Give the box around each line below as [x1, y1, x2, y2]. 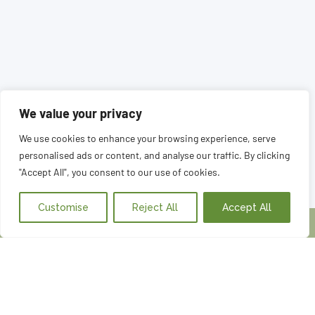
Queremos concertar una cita [162, 203, 298, 216]
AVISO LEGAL [123, 268, 192, 279]
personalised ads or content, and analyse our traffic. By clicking [19, 149, 290, 161]
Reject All [132, 202, 179, 213]
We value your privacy [19, 105, 142, 121]
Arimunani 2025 [124, 228, 201, 241]
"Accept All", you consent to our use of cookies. [19, 166, 220, 178]
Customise [38, 202, 89, 213]
